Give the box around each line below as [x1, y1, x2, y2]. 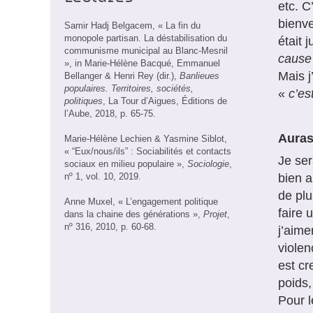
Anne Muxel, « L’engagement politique [64, 196, 218, 207]
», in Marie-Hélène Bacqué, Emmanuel [64, 57, 220, 68]
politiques [64, 95, 103, 106]
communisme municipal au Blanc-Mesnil [64, 45, 228, 56]
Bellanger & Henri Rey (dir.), [64, 70, 180, 81]
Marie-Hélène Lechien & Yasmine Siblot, [64, 133, 227, 144]
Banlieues [180, 70, 219, 81]
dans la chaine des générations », [64, 208, 203, 219]
